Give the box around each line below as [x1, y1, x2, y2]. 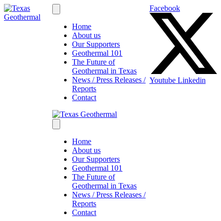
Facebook [149, 4, 180, 12]
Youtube [149, 76, 176, 85]
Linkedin [177, 76, 206, 85]
